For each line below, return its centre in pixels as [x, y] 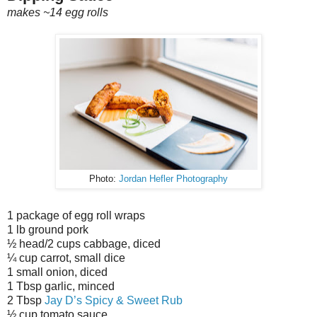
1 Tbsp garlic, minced [61, 286]
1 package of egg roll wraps [76, 215]
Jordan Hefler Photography [173, 179]
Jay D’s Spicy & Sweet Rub [114, 300]
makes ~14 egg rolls [58, 12]
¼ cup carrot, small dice [66, 258]
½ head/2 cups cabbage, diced [84, 243]
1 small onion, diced [57, 272]
